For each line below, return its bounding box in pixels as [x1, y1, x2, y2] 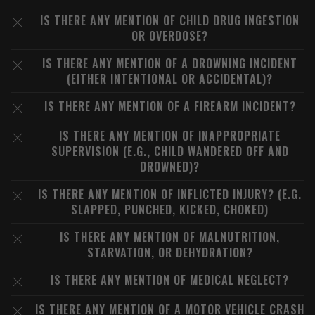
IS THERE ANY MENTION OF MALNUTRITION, [60, 229, 280, 245]
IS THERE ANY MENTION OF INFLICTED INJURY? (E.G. [38, 186, 302, 202]
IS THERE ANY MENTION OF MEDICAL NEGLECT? [51, 271, 289, 288]
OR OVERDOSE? [131, 27, 208, 44]
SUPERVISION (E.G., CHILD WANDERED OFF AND [51, 143, 289, 160]
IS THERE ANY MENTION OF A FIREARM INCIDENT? [44, 98, 296, 115]
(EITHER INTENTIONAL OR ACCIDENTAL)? [67, 70, 273, 87]
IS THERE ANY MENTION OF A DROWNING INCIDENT [42, 55, 297, 72]
